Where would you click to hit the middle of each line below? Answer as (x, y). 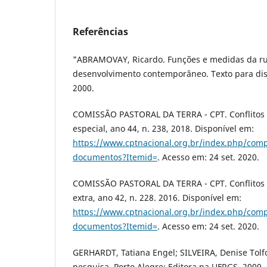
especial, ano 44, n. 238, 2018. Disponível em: (163, 128)
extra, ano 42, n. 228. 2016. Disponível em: (157, 197)
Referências (100, 31)
